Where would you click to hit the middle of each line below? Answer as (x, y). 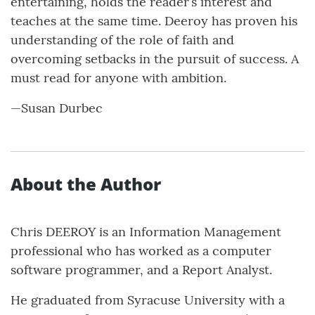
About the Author (86, 184)
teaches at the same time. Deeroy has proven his (154, 21)
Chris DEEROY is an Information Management (146, 232)
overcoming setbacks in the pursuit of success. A (155, 59)
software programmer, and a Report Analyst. (141, 270)
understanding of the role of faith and (122, 40)
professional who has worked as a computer (141, 251)
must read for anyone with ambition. (118, 78)
